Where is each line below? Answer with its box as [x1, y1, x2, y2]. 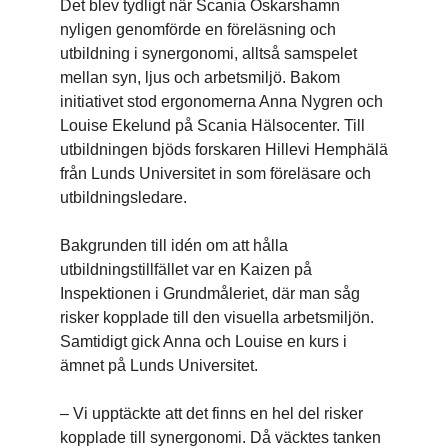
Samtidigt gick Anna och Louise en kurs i [60, 333, 347, 351]
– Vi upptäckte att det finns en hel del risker [60, 405, 363, 423]
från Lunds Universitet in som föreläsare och [60, 165, 371, 183]
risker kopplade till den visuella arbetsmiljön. [60, 309, 374, 327]
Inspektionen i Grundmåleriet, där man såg [60, 285, 360, 303]
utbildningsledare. [60, 189, 187, 207]
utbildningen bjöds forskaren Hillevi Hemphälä [60, 141, 388, 159]
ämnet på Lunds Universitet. [60, 357, 258, 375]
